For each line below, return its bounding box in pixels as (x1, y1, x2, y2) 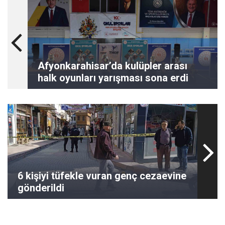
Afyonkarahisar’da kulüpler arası (38, 60, 187, 72)
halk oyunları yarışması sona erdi (38, 72, 188, 84)
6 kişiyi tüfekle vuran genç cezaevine (18, 170, 186, 182)
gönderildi (18, 182, 64, 194)
